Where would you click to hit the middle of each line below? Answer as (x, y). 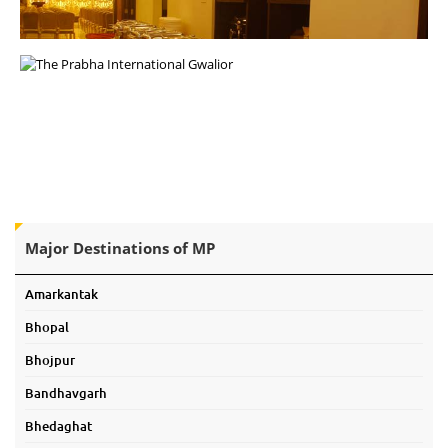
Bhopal (47, 327)
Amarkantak (61, 294)
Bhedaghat (58, 426)
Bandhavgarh (66, 393)
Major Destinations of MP (120, 248)
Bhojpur (50, 360)
